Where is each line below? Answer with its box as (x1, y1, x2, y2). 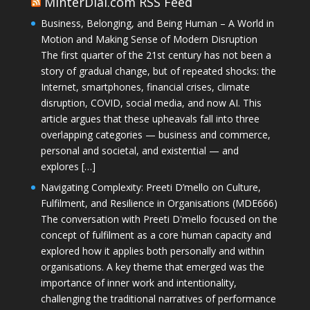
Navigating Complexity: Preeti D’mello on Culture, (40, 180, 261, 194)
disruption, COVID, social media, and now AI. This (40, 95, 262, 109)
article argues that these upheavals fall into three (40, 111, 259, 125)
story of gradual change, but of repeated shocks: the (40, 64, 276, 77)
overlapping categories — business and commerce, (40, 127, 271, 141)
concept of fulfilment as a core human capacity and (40, 228, 271, 241)
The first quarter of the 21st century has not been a (40, 48, 271, 62)
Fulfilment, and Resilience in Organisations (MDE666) (40, 196, 277, 210)
